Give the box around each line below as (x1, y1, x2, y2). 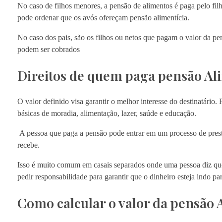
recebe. (17, 140, 40, 149)
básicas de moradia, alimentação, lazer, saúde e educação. (17, 109, 196, 117)
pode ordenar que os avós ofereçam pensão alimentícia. (17, 13, 191, 22)
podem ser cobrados (17, 45, 80, 54)
